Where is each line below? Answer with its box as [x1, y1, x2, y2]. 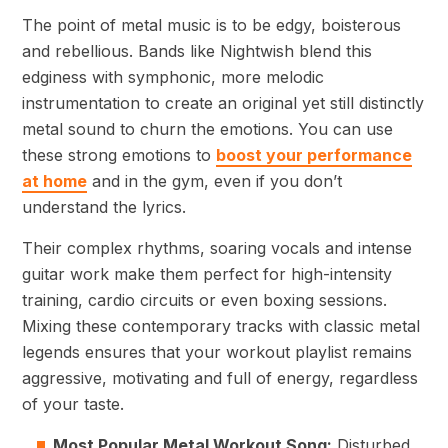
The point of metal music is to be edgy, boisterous [22, 15, 401, 36]
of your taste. [22, 394, 124, 415]
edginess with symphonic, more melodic [22, 67, 324, 88]
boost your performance [216, 145, 412, 166]
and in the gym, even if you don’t [87, 171, 342, 192]
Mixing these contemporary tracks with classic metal [22, 316, 420, 337]
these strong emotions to [22, 145, 216, 166]
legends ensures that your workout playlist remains [22, 342, 412, 363]
